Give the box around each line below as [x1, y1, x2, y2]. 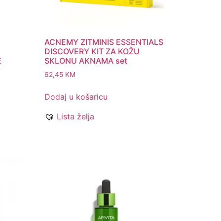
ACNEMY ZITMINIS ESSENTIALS [44, 37, 164, 47]
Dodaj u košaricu [44, 92, 108, 102]
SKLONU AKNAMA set [44, 56, 128, 66]
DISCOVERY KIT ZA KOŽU [44, 46, 140, 57]
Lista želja [57, 111, 95, 122]
